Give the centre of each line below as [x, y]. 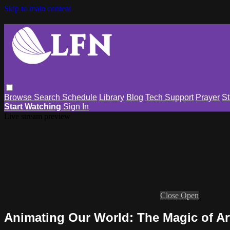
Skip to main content [37, 8]
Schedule [80, 97]
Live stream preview [37, 116]
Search [48, 97]
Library [112, 97]
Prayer [208, 97]
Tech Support [169, 97]
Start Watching [33, 106]
